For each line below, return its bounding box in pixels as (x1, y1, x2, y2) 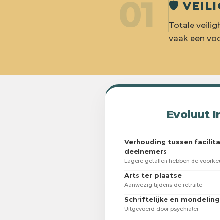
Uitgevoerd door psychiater (124, 205, 199, 213)
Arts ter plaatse (124, 171, 182, 180)
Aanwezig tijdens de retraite (124, 181, 202, 189)
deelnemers (124, 147, 167, 156)
